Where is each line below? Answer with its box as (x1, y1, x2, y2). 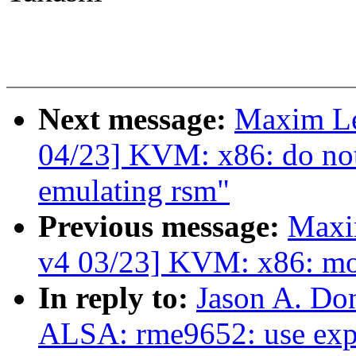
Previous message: (38, 209, 288, 244)
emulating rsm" (38, 173, 230, 208)
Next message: (38, 102, 234, 137)
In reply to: (38, 281, 196, 315)
